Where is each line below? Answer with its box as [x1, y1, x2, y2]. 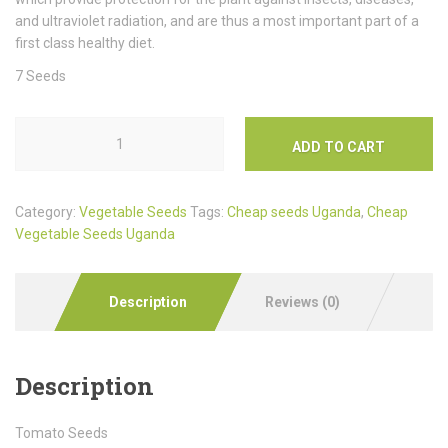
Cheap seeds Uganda [227, 203, 361, 220]
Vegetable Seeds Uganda [15, 225, 175, 242]
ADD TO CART [292, 138, 386, 155]
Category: [15, 203, 79, 220]
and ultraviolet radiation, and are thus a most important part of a [15, 12, 419, 29]
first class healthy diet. [15, 34, 155, 51]
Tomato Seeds [15, 424, 108, 441]
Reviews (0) [264, 293, 340, 310]
